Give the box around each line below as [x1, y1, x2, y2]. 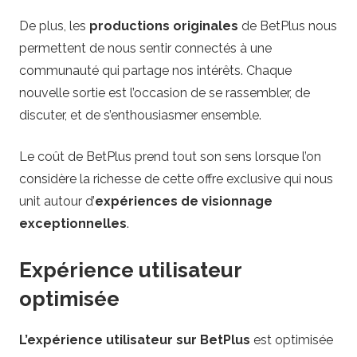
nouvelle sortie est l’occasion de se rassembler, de [19, 85, 310, 101]
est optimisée [250, 331, 333, 347]
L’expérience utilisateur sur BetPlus [19, 331, 250, 347]
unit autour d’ [19, 194, 95, 210]
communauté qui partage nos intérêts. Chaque [19, 63, 292, 79]
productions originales [89, 18, 238, 34]
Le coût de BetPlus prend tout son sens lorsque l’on [19, 149, 321, 165]
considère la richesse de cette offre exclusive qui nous [19, 171, 333, 187]
